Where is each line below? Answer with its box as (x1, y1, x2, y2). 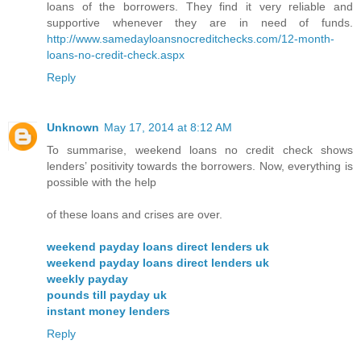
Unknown (47, 121, 99, 135)
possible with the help (47, 176, 156, 189)
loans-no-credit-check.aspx (47, 48, 185, 62)
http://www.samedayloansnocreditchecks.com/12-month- (47, 32, 334, 46)
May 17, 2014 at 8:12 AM (104, 121, 232, 135)
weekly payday (47, 272, 128, 286)
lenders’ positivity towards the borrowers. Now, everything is (47, 160, 353, 173)
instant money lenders (47, 305, 170, 318)
